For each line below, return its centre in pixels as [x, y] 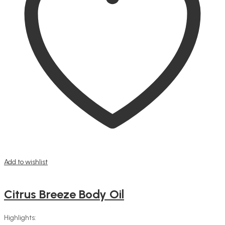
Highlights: [20, 217]
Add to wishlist [26, 162]
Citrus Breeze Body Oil [64, 194]
